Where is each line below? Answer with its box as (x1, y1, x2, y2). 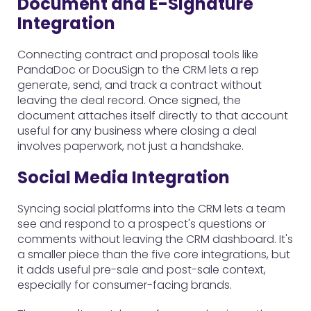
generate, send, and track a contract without (17, 77, 262, 93)
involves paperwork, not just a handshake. (17, 138, 244, 154)
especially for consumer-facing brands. (17, 277, 232, 293)
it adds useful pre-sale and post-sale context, (17, 262, 266, 278)
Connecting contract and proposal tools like (17, 47, 258, 62)
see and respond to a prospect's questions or (17, 216, 266, 232)
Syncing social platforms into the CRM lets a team (17, 201, 285, 217)
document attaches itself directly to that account (17, 108, 288, 124)
